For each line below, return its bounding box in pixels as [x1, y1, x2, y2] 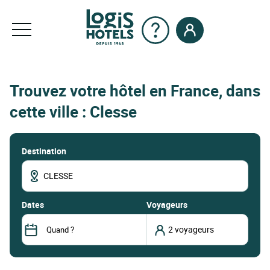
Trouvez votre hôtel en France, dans [10, 80, 260, 102]
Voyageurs [146, 198, 187, 210]
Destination [22, 145, 66, 157]
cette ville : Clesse [10, 101, 137, 123]
